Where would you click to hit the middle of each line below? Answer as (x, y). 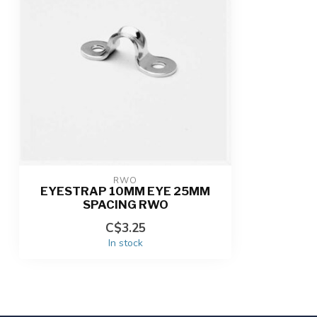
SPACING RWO (125, 204)
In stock (125, 243)
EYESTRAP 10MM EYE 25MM (125, 191)
